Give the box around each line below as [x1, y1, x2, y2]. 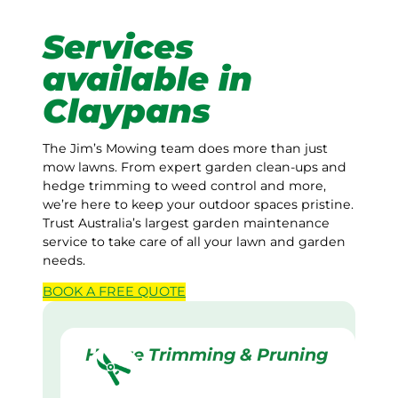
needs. [43, 252, 85, 269]
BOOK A [43, 283, 99, 300]
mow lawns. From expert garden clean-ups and [43, 159, 346, 176]
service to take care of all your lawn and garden [43, 234, 346, 251]
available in [43, 58, 252, 99]
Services [43, 26, 194, 67]
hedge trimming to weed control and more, [43, 178, 326, 195]
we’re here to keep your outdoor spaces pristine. [43, 196, 354, 213]
